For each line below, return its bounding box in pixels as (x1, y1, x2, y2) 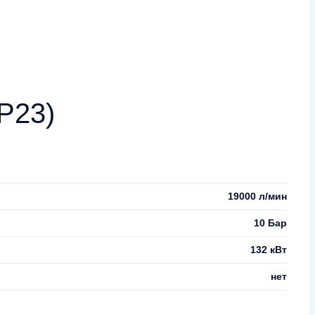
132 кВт (250, 243, 287, 255)
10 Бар (254, 217, 287, 229)
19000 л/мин (228, 190, 287, 202)
